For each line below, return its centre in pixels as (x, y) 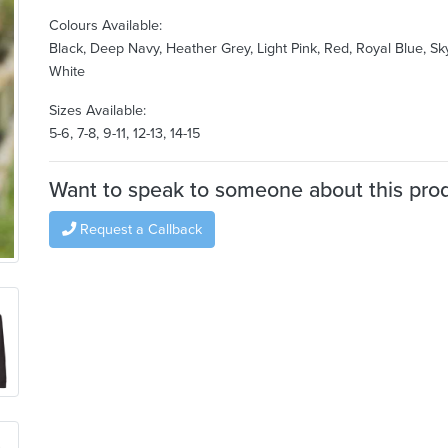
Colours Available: (105, 25)
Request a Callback (139, 229)
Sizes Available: (97, 110)
